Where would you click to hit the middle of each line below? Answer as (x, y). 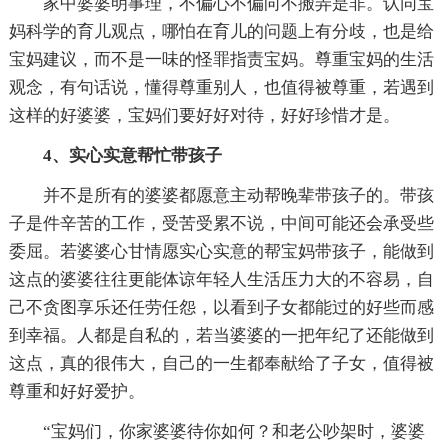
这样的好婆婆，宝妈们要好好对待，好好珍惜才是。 (204, 115)
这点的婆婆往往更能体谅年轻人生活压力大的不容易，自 (221, 279)
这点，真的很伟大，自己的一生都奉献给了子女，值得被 (221, 363)
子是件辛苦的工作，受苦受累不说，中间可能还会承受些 (221, 223)
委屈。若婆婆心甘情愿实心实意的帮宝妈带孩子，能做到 (221, 251)
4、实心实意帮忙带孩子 (132, 155)
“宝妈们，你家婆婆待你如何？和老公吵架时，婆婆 (233, 431)
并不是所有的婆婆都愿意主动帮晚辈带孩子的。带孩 (238, 195)
